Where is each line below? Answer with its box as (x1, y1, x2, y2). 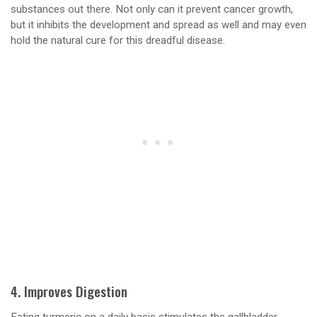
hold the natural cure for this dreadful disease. (11, 33, 225, 47)
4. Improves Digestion (11, 281, 127, 302)
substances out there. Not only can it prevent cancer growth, (11, 2, 293, 16)
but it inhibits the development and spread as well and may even (11, 18, 306, 31)
